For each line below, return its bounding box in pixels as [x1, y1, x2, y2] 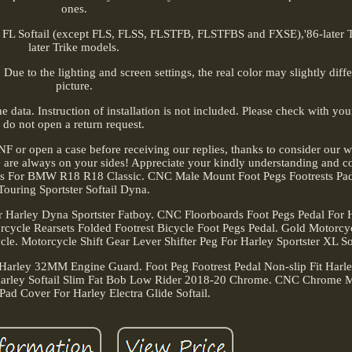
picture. [55, 79, 93, 92]
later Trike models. [28, 40, 120, 53]
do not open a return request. [3, 117, 145, 130]
